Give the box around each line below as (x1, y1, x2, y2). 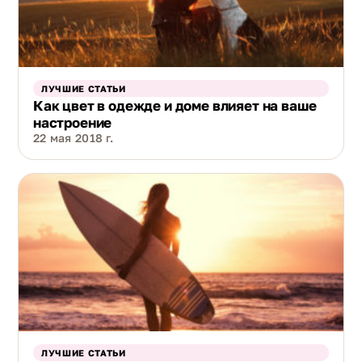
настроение (33, 114, 112, 132)
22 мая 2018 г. (33, 131, 113, 145)
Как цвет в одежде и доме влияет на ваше (33, 97, 317, 115)
